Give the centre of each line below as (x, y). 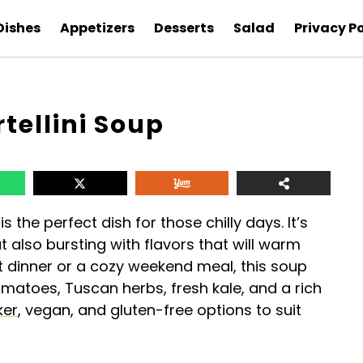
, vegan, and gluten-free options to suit (160, 310)
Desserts (184, 28)
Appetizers (97, 28)
